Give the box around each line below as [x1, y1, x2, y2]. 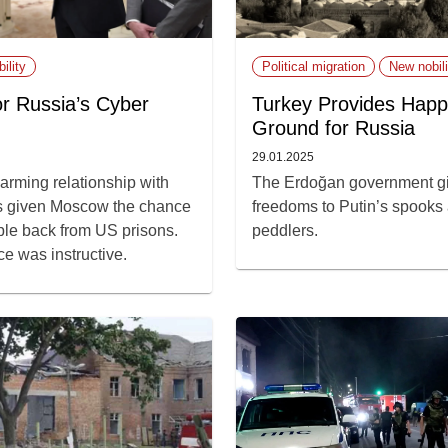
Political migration [262, 58, 365, 74]
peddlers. [252, 221, 318, 239]
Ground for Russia [252, 116, 415, 139]
